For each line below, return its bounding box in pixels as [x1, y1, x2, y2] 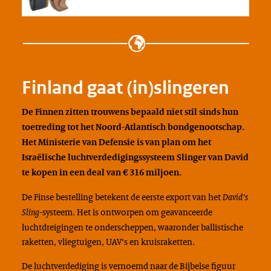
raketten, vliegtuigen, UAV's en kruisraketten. [21, 235, 195, 247]
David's [222, 191, 248, 203]
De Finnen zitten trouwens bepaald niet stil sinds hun [21, 105, 238, 117]
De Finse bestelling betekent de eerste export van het [21, 190, 223, 203]
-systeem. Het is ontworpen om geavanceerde [39, 205, 212, 218]
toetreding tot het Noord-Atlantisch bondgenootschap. [21, 120, 244, 132]
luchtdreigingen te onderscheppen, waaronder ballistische [21, 220, 243, 233]
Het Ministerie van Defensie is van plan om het [21, 135, 211, 148]
